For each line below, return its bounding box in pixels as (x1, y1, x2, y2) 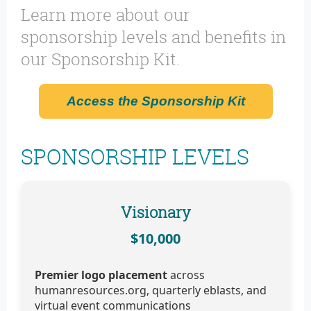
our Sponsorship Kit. (21, 48, 180, 71)
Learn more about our (21, 3, 190, 26)
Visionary (120, 202, 191, 223)
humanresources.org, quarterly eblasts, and (35, 283, 267, 299)
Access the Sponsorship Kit (66, 94, 245, 109)
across (170, 267, 205, 283)
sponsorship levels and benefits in (21, 26, 286, 49)
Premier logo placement (35, 267, 170, 283)
